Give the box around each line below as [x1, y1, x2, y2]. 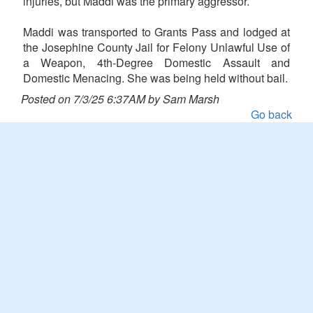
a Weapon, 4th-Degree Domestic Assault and [23, 54, 290, 71]
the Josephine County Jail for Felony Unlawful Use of [23, 39, 290, 56]
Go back [251, 106, 292, 123]
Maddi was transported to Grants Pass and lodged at [23, 24, 290, 41]
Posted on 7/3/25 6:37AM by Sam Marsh [21, 91, 219, 108]
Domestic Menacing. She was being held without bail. [23, 70, 288, 87]
